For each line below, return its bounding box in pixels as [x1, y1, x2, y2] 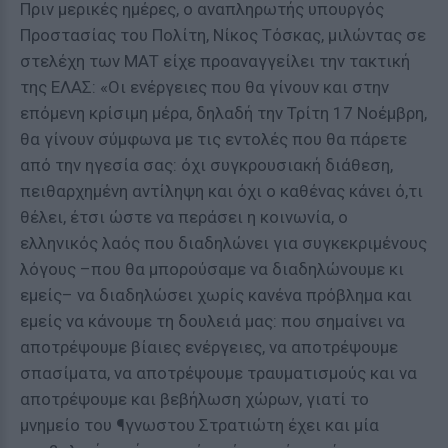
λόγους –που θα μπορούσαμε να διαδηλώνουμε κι [20, 259, 404, 279]
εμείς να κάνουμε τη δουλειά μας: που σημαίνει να [20, 311, 405, 331]
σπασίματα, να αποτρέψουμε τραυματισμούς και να [20, 363, 417, 383]
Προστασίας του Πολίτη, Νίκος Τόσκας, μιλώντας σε [20, 25, 426, 45]
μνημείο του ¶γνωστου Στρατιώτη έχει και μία [20, 415, 379, 435]
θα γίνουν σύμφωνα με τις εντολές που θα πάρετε [20, 129, 407, 149]
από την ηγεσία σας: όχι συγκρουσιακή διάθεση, [20, 155, 393, 175]
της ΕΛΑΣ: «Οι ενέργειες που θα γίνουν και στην [20, 77, 389, 97]
